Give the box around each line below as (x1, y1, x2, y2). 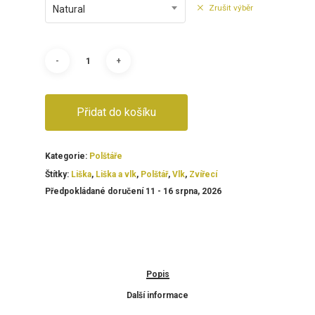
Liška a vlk (96, 169, 136, 180)
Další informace (127, 290, 188, 301)
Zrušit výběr (209, 3, 254, 13)
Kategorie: (45, 151, 89, 162)
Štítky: (45, 169, 71, 180)
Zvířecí (189, 169, 217, 180)
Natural (53, 4, 85, 15)
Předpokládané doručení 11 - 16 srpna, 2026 (45, 186, 221, 197)
